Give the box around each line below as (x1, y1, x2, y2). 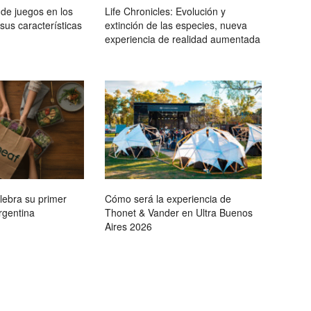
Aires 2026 (105, 219, 152, 233)
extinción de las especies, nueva (105, 18, 247, 33)
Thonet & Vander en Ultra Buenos (105, 205, 253, 219)
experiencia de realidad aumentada (105, 32, 260, 47)
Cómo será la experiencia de (105, 191, 231, 205)
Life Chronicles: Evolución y (105, 4, 226, 19)
